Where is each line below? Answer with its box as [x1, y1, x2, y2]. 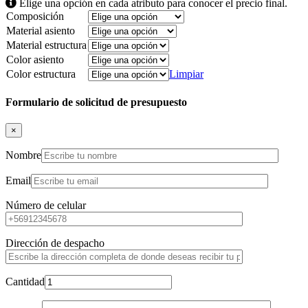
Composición [6, 10, 64, 22]
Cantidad [5, 276, 45, 288]
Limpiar [169, 67, 203, 80]
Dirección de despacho [5, 237, 104, 250]
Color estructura [6, 67, 76, 80]
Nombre [5, 149, 41, 162]
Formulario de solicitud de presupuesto [5, 96, 187, 109]
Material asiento [6, 24, 75, 36]
